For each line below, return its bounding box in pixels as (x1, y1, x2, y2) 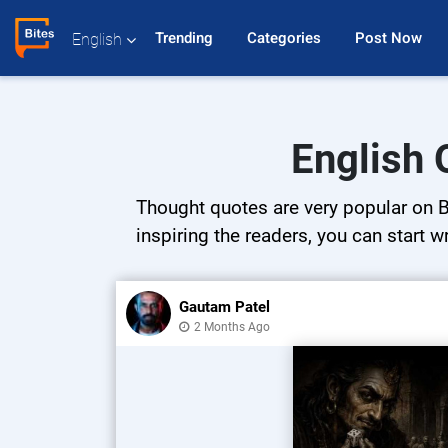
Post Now (355, 27, 427, 49)
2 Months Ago (193, 320, 270, 334)
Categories (247, 27, 326, 49)
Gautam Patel (178, 298, 270, 316)
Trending (155, 27, 218, 49)
